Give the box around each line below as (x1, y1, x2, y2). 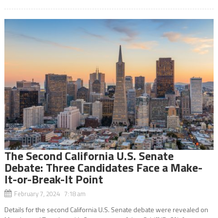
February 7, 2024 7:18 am (14, 188, 86, 199)
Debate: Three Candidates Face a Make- (4, 158, 202, 176)
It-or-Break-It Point (4, 170, 103, 188)
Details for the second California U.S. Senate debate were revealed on (4, 204, 208, 215)
